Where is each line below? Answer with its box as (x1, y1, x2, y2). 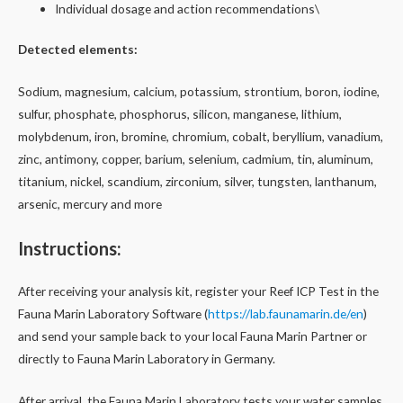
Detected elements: (18, 41, 138, 58)
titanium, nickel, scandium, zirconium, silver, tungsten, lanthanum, (18, 173, 377, 189)
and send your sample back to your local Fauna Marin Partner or (18, 327, 367, 344)
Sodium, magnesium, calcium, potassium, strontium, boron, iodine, (18, 83, 380, 99)
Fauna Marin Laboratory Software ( (18, 305, 208, 321)
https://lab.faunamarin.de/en (208, 305, 363, 321)
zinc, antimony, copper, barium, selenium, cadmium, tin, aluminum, (18, 150, 373, 166)
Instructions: (18, 237, 121, 259)
